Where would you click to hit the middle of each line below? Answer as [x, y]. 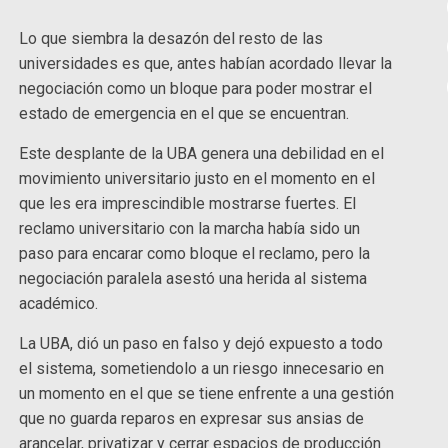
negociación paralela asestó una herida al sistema [193, 279]
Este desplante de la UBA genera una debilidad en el [202, 154]
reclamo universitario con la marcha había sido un [190, 229]
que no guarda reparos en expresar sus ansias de [192, 419]
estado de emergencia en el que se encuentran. [186, 114]
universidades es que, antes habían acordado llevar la [206, 64]
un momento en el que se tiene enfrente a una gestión [207, 394]
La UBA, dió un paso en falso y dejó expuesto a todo [201, 344]
